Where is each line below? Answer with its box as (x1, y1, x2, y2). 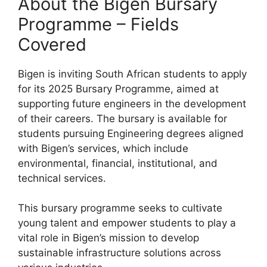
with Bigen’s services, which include (18, 142, 188, 154)
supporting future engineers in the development (18, 97, 246, 110)
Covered (18, 33, 86, 55)
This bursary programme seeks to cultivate (18, 202, 222, 215)
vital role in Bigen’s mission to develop (18, 232, 199, 244)
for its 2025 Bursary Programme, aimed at (18, 82, 219, 95)
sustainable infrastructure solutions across (18, 247, 221, 259)
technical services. (18, 172, 106, 184)
